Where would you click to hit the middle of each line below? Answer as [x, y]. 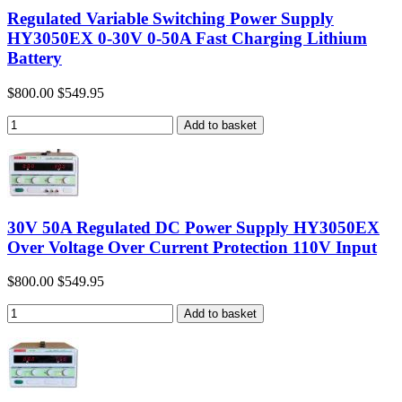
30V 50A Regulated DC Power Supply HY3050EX [193, 227]
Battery [35, 58]
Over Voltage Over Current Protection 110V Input [192, 247]
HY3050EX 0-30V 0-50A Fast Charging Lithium [187, 39]
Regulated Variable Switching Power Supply [170, 19]
